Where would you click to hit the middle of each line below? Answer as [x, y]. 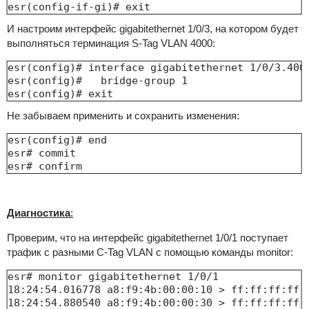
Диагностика [38, 213]
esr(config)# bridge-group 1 [97, 81]
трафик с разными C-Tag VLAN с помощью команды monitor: [150, 252]
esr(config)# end [57, 140]
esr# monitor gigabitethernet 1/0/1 [113, 277]
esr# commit [44, 153]
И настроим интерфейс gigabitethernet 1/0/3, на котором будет [152, 29]
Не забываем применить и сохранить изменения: [123, 116]
